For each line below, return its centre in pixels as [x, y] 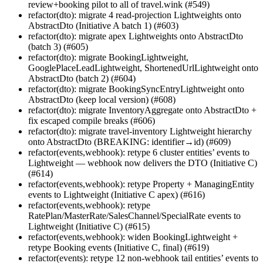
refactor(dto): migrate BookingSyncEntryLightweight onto [136, 89]
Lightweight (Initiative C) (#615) [89, 226]
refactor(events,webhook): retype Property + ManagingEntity [141, 184]
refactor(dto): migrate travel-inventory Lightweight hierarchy [140, 131]
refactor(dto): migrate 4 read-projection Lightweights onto [135, 15]
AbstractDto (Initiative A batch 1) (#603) [103, 25]
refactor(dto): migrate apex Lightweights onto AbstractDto [136, 36]
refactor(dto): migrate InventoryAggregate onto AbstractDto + [142, 110]
